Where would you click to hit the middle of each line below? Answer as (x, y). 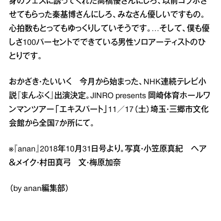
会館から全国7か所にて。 (52, 124)
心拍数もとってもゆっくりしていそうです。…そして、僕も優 (109, 29)
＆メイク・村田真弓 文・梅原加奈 (65, 163)
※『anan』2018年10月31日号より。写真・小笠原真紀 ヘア (108, 149)
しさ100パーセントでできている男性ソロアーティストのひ (107, 43)
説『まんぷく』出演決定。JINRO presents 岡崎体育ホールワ (110, 96)
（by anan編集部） (39, 189)
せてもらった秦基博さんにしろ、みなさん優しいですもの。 (107, 15)
